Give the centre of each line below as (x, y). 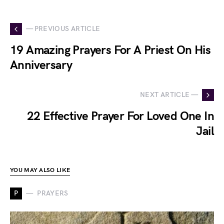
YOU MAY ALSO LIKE (40, 170)
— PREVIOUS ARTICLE (63, 29)
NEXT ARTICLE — (169, 95)
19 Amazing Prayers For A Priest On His (110, 50)
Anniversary (41, 65)
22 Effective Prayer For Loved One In (120, 116)
